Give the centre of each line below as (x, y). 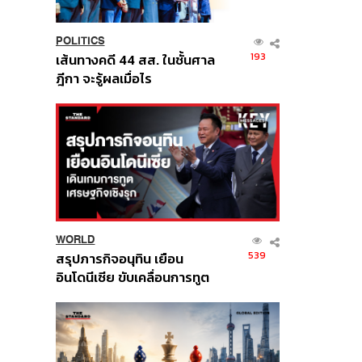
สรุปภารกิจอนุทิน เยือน (119, 259)
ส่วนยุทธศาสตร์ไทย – (117, 314)
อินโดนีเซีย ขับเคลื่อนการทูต (132, 277)
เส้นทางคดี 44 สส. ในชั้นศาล (135, 60)
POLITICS (80, 40)
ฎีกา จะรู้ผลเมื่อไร (103, 78)
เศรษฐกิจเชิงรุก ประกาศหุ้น (131, 296)
